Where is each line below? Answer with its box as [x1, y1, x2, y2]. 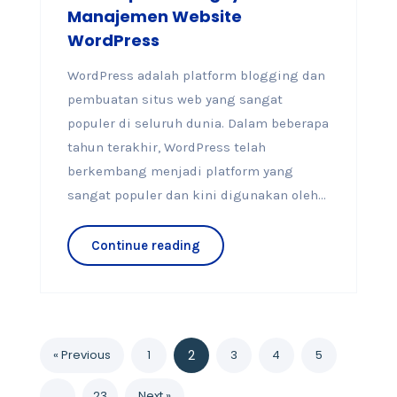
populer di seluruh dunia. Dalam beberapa [66, 115, 329, 131]
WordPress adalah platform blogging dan [66, 67, 325, 83]
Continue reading [90, 237, 200, 253]
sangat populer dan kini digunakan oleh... [66, 187, 326, 203]
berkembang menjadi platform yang [66, 163, 293, 179]
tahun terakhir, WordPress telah [66, 139, 266, 155]
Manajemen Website [66, 5, 242, 27]
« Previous [52, 346, 111, 363]
